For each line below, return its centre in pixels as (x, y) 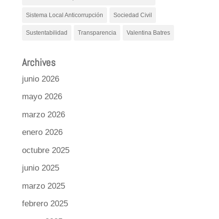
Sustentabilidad (46, 33)
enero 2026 (42, 132)
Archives (39, 62)
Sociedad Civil (132, 15)
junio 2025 (40, 168)
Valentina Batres (148, 33)
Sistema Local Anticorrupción (64, 15)
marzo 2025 (43, 186)
